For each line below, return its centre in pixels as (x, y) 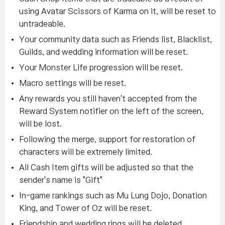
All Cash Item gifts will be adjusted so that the (106, 167)
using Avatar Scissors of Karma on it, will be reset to (118, 11)
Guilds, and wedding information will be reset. (103, 52)
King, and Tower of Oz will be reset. (85, 208)
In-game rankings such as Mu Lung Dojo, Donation (113, 195)
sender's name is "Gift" (61, 180)
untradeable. (42, 24)
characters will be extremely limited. (86, 152)
